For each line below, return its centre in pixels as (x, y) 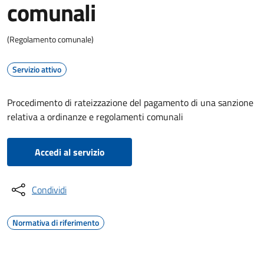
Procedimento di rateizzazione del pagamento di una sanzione (130, 103)
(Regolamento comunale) (50, 39)
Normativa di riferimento (56, 222)
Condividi (49, 190)
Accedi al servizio (70, 152)
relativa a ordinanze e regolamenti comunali (95, 117)
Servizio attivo (37, 69)
